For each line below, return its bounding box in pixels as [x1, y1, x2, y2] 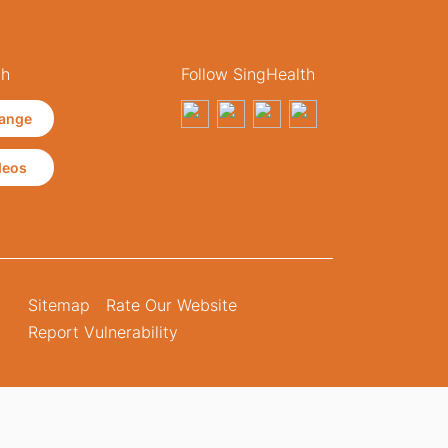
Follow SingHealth [180, 64, 315, 85]
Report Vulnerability [27, 321, 178, 342]
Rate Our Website [105, 294, 237, 315]
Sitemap [27, 294, 90, 315]
